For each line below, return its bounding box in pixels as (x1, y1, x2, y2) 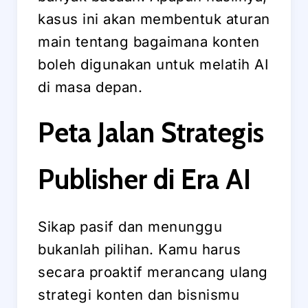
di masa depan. (38, 78, 142, 96)
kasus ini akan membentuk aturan (38, 10, 270, 28)
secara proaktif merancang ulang (38, 263, 268, 281)
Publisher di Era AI (38, 162, 251, 197)
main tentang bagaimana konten (38, 33, 260, 51)
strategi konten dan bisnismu (38, 286, 239, 304)
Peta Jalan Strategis (38, 115, 264, 150)
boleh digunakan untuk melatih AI (38, 56, 268, 74)
